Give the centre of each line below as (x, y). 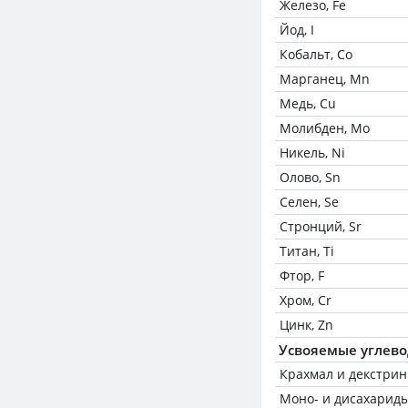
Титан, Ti (307, 251)
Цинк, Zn (306, 325)
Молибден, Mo (325, 128)
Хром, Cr (306, 300)
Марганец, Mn (325, 79)
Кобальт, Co (316, 54)
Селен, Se (309, 202)
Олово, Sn (310, 177)
